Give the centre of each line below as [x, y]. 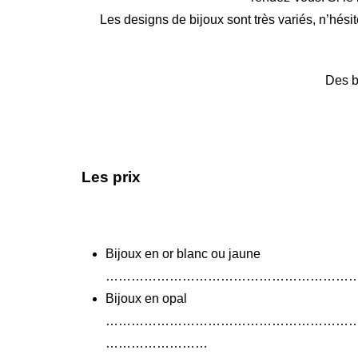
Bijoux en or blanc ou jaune [183, 254]
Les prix [111, 177]
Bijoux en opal [146, 298]
